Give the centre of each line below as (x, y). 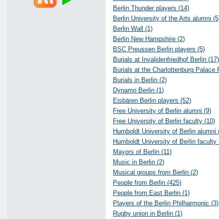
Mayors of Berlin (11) (142, 152)
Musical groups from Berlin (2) (155, 172)
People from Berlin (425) (147, 183)
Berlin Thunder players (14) (151, 8)
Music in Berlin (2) (139, 162)
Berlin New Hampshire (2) (149, 39)
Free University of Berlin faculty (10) (164, 121)
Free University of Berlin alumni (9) (162, 111)
